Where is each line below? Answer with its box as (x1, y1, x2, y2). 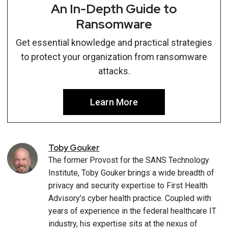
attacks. (98, 66, 130, 76)
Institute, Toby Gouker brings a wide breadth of (48, 168, 214, 178)
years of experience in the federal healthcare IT (48, 206, 216, 216)
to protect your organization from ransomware (21, 51, 207, 62)
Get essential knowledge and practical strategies (16, 37, 212, 48)
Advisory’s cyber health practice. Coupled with (48, 193, 211, 203)
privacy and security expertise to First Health (48, 181, 208, 190)
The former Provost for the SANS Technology (48, 155, 209, 165)
